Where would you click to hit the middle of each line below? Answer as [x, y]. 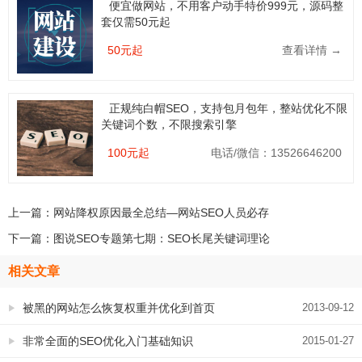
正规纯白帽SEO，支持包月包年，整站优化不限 [228, 108]
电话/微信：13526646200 [277, 152]
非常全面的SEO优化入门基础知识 [108, 341]
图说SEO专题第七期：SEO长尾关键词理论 [162, 238]
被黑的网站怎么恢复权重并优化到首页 [119, 307]
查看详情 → [312, 51]
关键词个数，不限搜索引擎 [168, 124]
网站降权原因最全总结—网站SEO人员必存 [161, 212]
